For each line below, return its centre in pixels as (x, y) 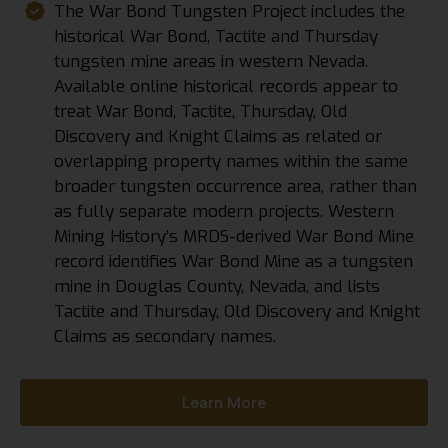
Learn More (224, 403)
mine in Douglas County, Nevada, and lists (217, 287)
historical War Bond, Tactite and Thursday (216, 37)
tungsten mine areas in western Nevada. (211, 62)
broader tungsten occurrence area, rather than (236, 187)
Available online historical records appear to (226, 87)
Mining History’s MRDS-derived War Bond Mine (234, 237)
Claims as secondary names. (165, 337)
